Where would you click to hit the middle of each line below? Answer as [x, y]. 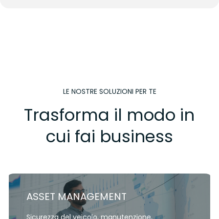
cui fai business [109, 136]
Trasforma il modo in [109, 115]
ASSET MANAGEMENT [76, 196]
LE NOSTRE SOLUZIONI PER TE [109, 91]
